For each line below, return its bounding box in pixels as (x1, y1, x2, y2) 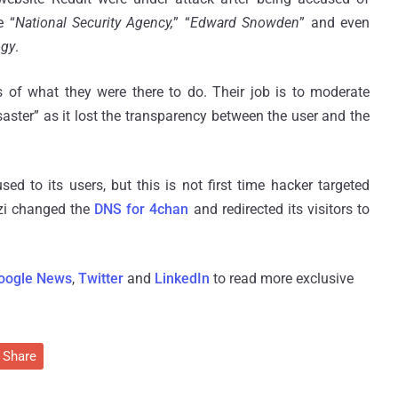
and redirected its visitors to (188, 200, 370, 218)
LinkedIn (155, 269, 210, 287)
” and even (299, 13, 370, 31)
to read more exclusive (210, 269, 354, 287)
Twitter (78, 269, 123, 287)
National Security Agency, (14, 13, 174, 31)
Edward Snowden (189, 13, 300, 31)
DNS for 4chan (94, 200, 189, 218)
